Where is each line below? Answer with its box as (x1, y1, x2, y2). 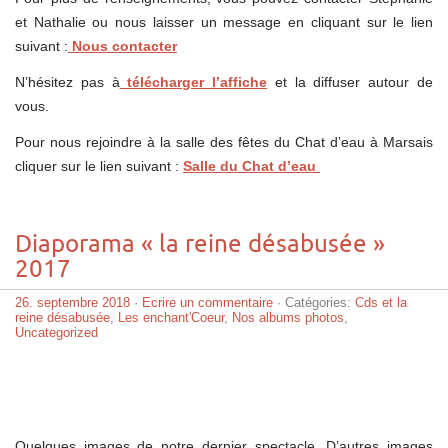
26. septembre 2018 (15, 294, 130, 310)
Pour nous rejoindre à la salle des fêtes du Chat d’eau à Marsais (15, 133, 433, 150)
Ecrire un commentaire (142, 294, 273, 310)
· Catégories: (273, 294, 355, 310)
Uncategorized (15, 324, 98, 340)
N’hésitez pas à (15, 73, 120, 90)
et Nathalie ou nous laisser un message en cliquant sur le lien (15, 13, 433, 30)
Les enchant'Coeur (118, 309, 224, 325)
